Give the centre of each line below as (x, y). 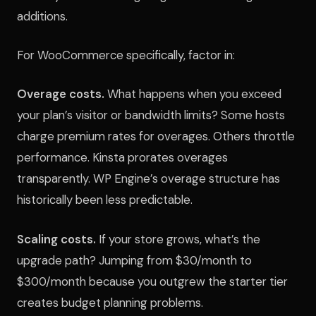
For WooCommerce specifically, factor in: (126, 55)
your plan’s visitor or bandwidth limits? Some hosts (151, 115)
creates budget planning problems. (110, 302)
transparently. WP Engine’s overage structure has (148, 179)
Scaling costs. (56, 239)
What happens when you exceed (193, 94)
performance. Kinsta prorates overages (122, 158)
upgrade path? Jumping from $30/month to (134, 260)
